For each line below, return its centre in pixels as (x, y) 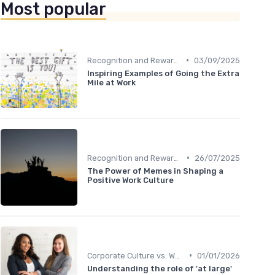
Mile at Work (111, 82)
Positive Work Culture (130, 180)
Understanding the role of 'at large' (160, 268)
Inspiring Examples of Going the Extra (163, 73)
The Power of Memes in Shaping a (155, 171)
